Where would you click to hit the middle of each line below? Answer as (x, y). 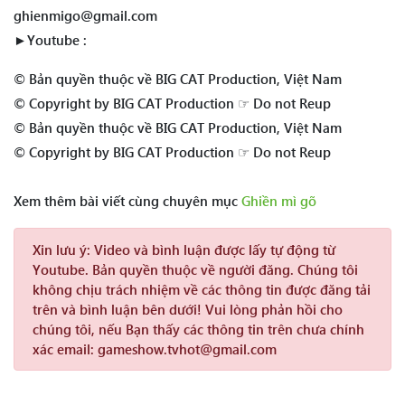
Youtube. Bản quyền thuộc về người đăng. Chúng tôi (195, 270)
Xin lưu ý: (61, 250)
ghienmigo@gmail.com (85, 16)
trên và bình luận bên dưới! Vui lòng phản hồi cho (188, 310)
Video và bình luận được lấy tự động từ (213, 250)
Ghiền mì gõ (279, 201)
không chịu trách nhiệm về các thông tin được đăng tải (202, 290)
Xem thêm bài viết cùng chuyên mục (127, 201)
